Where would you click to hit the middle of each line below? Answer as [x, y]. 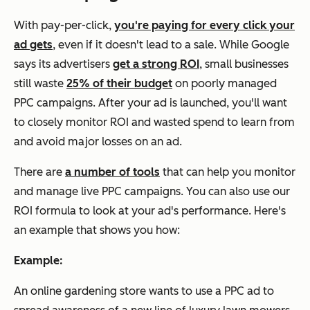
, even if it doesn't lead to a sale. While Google [171, 44]
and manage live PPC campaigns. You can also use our [152, 191]
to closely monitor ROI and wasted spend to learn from [154, 122]
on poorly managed [225, 83]
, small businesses [244, 64]
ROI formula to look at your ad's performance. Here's [150, 210]
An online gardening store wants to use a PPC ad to [144, 291]
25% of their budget [119, 83]
